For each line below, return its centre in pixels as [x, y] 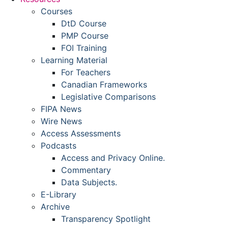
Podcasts [59, 145]
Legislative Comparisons [108, 96]
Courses [56, 11]
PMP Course [85, 35]
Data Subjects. [89, 182]
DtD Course [84, 23]
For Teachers [86, 72]
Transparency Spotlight [106, 219]
